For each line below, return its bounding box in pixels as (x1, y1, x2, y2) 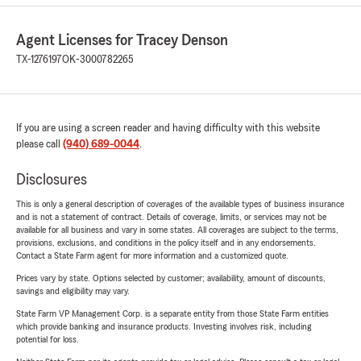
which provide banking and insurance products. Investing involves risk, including (16, 322, 312, 332)
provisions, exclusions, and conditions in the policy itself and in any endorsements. (16, 238, 316, 248)
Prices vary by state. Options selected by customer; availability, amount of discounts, (16, 273, 326, 284)
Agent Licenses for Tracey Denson (16, 32, 228, 49)
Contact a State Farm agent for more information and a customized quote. (16, 251, 288, 261)
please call (16, 139, 63, 151)
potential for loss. (16, 334, 79, 345)
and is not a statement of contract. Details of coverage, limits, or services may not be (16, 212, 326, 222)
